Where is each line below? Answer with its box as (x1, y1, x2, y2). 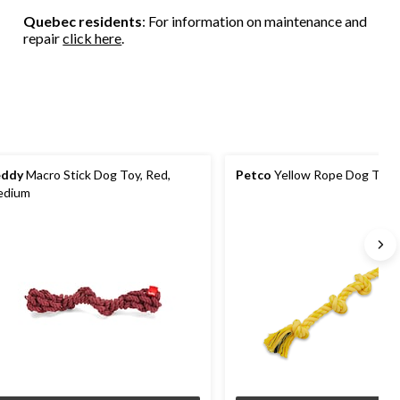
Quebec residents (23, 12, 143, 30)
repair (23, 29, 63, 47)
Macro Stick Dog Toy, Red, (23, 167, 171, 183)
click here (62, 29, 122, 47)
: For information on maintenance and (142, 12, 368, 30)
